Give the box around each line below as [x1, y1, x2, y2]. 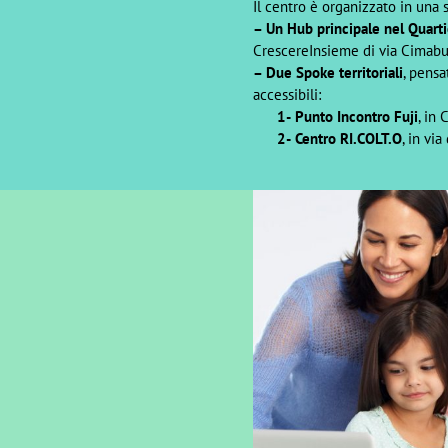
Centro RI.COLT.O [294, 129, 402, 148]
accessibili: [252, 85, 321, 104]
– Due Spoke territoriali [252, 63, 403, 82]
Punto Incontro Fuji [294, 107, 418, 126]
